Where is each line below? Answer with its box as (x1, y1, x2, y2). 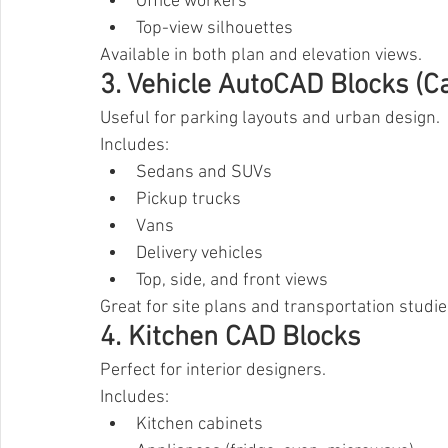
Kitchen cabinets (136, 414, 263, 436)
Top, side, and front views (136, 270, 328, 292)
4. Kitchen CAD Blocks (100, 321, 360, 356)
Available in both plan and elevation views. (100, 45, 422, 67)
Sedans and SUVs (136, 162, 272, 184)
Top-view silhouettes (136, 18, 293, 40)
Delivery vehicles (136, 243, 263, 265)
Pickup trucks (136, 189, 241, 211)
